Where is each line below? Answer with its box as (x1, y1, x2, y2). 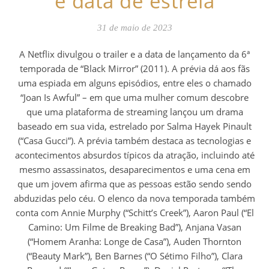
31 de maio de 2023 (97, 23, 172, 33)
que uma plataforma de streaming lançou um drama (26, 106, 243, 118)
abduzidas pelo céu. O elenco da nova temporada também (14, 192, 255, 205)
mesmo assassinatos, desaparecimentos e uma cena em (19, 163, 250, 176)
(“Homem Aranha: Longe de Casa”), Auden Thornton (28, 235, 241, 248)
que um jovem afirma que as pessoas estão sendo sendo (17, 178, 252, 190)
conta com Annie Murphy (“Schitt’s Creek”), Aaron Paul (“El (15, 207, 254, 219)
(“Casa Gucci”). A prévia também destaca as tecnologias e (18, 134, 251, 147)
